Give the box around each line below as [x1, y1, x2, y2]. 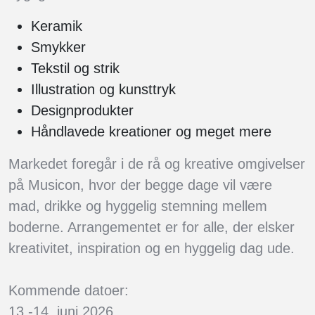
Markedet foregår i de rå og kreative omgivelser [8, 156, 305, 172]
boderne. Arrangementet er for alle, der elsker [8, 219, 295, 236]
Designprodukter [31, 103, 134, 119]
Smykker [31, 39, 86, 56]
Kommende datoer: [8, 283, 129, 299]
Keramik [31, 18, 82, 34]
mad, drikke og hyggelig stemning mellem [8, 198, 267, 214]
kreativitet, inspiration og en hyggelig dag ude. [8, 240, 295, 257]
